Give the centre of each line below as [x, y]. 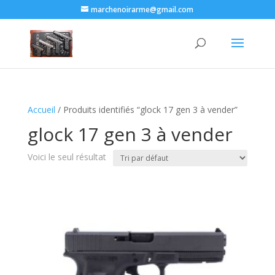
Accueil [41, 110]
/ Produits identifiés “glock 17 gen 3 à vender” [146, 110]
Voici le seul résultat [67, 157]
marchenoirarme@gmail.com [142, 10]
